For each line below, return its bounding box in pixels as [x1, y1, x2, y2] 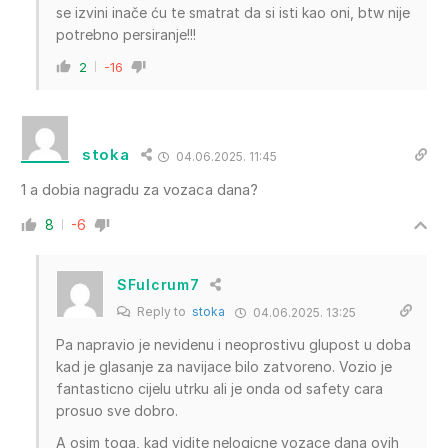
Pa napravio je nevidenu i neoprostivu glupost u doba [56, 335, 411, 353]
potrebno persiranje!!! [56, 25, 196, 43]
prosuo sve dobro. [56, 401, 178, 419]
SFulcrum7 [117, 276, 200, 294]
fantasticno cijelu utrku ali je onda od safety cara [56, 379, 383, 397]
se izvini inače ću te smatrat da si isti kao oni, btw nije [56, 3, 410, 21]
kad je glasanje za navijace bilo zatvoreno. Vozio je [56, 357, 392, 375]
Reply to [134, 303, 192, 319]
